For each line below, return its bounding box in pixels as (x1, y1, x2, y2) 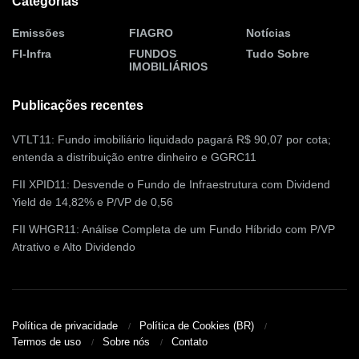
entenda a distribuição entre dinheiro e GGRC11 (12, 150, 256, 163)
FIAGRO (129, 26, 173, 39)
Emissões (12, 26, 65, 39)
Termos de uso (12, 336, 81, 349)
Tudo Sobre (246, 46, 309, 60)
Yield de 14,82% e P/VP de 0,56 (12, 195, 173, 208)
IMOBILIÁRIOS (129, 59, 208, 73)
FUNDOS (129, 46, 176, 60)
